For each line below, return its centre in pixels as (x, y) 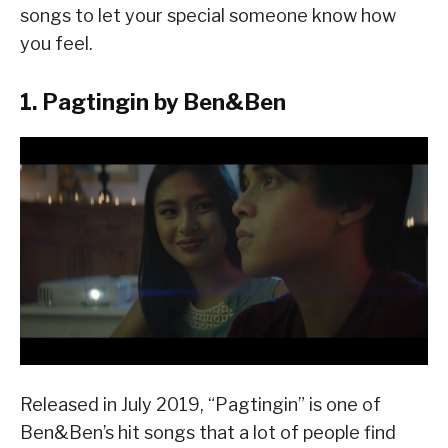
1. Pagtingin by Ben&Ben (153, 102)
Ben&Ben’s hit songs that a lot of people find (208, 432)
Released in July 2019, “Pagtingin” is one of (200, 404)
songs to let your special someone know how (208, 16)
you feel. (56, 44)
